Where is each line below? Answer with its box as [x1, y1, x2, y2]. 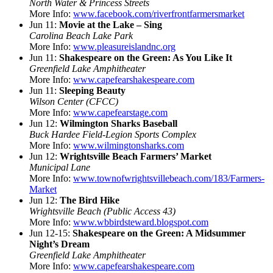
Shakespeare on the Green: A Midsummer [73, 227, 246, 238]
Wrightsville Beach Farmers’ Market [60, 151, 211, 161]
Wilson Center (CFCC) [29, 96, 118, 107]
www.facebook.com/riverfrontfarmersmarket [73, 8, 244, 19]
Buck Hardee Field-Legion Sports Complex [29, 129, 196, 140]
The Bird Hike [60, 194, 119, 205]
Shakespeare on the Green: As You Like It [59, 52, 232, 63]
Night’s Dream [29, 238, 90, 249]
